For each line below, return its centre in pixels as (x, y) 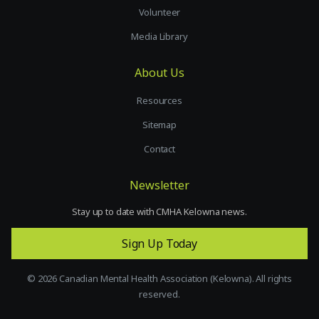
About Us (159, 73)
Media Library (159, 37)
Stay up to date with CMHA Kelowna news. (159, 212)
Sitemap (159, 125)
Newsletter (159, 185)
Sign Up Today (159, 244)
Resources (159, 101)
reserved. (159, 294)
